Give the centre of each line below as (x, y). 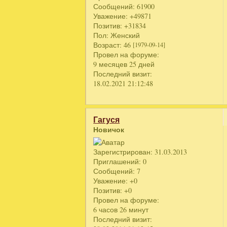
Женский (124, 35)
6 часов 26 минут (121, 209)
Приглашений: (117, 161)
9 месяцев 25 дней (124, 64)
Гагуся (107, 119)
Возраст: (108, 45)
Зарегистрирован (122, 152)
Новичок (109, 129)
